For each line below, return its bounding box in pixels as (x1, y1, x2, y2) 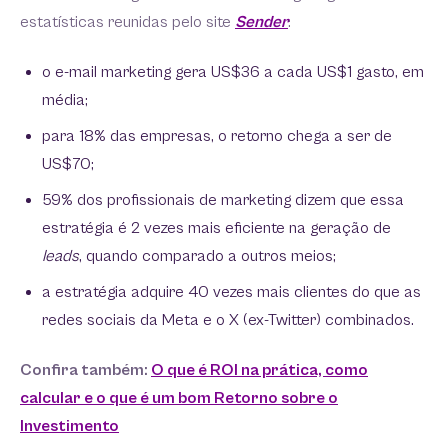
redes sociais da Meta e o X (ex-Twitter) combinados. (42, 310, 414, 330)
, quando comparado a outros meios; (79, 246, 336, 266)
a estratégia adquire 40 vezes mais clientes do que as (42, 282, 421, 302)
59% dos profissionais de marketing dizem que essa (42, 190, 404, 210)
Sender (235, 12, 288, 32)
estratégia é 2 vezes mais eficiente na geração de (42, 218, 391, 238)
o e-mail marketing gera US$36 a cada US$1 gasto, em (42, 62, 424, 82)
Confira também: (20, 360, 151, 380)
